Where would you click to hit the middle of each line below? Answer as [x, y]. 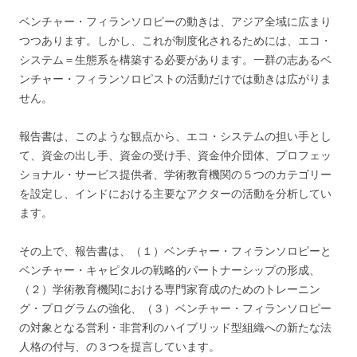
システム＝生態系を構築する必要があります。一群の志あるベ [175, 60]
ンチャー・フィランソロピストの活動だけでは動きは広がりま [175, 79]
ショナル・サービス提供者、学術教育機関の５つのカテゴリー [175, 175]
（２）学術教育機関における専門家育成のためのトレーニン [170, 289]
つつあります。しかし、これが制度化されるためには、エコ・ [175, 41]
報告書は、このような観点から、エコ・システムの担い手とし [175, 136]
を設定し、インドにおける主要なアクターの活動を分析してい [175, 194]
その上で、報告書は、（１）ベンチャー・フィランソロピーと [175, 251]
